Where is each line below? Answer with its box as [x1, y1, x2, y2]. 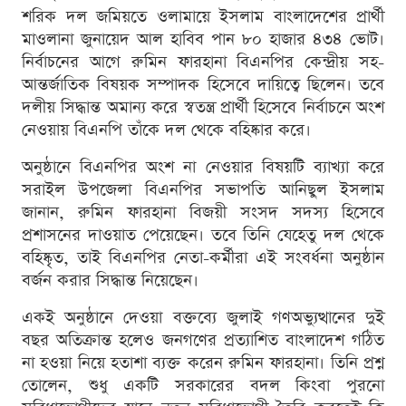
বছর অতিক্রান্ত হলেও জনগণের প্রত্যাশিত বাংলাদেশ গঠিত [22, 329, 384, 353]
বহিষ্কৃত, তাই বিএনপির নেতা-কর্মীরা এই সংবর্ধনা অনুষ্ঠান [22, 246, 384, 270]
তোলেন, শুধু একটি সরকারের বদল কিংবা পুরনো [22, 374, 384, 398]
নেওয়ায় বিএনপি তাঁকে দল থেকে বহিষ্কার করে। [22, 119, 311, 142]
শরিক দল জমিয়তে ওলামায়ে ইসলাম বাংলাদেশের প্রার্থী [22, 5, 384, 29]
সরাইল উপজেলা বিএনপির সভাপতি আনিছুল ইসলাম [22, 179, 384, 202]
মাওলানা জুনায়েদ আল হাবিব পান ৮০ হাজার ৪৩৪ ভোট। [22, 28, 384, 52]
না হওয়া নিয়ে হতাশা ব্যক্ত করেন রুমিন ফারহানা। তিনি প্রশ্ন [22, 352, 384, 375]
